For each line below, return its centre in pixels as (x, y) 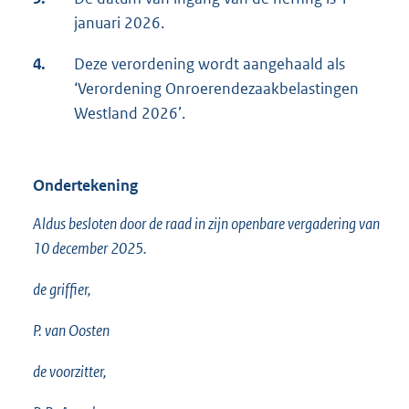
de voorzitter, (70, 372)
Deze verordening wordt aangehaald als (210, 64)
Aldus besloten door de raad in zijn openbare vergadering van (206, 224)
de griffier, (62, 290)
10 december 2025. (90, 249)
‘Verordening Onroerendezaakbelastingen (216, 89)
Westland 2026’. (130, 114)
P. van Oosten (71, 331)
